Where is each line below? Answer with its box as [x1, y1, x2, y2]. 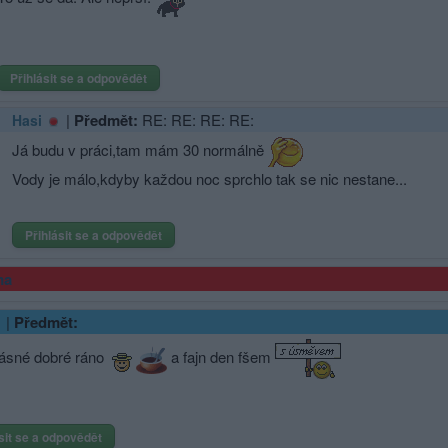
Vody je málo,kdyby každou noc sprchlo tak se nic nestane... [12, 168, 407, 189]
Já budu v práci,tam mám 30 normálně [12, 138, 268, 160]
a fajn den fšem [167, 345, 275, 367]
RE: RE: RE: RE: [142, 109, 254, 130]
